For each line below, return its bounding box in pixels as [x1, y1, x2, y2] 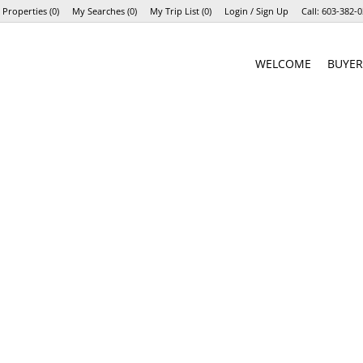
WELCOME [255, 56, 311, 71]
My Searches [71, 5, 125, 17]
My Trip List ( [149, 5, 204, 17]
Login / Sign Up [224, 5, 288, 17]
